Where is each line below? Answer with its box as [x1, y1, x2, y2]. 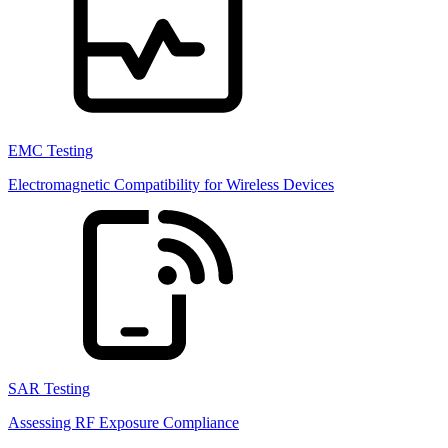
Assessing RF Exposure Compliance [8, 414, 239, 431]
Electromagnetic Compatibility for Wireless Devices [8, 176, 334, 193]
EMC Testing [8, 142, 93, 159]
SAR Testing [8, 380, 90, 397]
